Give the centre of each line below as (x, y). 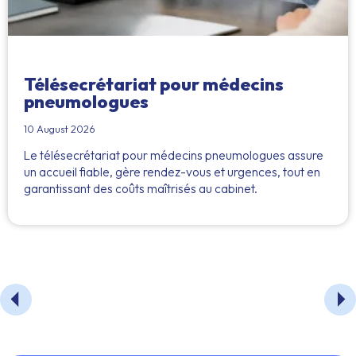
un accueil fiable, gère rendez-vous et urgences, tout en (172, 172)
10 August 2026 (60, 128)
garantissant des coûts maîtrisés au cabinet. (141, 188)
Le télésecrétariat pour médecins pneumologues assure (174, 155)
